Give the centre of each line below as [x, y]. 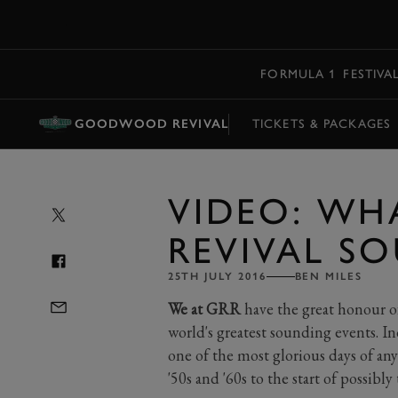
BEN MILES [328, 276]
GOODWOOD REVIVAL [151, 123]
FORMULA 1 [298, 74]
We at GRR [204, 309]
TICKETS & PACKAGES [322, 123]
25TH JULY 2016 [217, 276]
